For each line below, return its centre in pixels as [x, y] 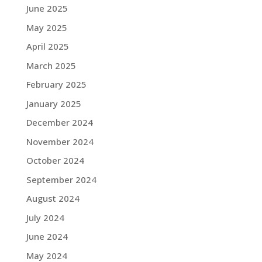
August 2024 [53, 198]
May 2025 [46, 27]
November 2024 [60, 141]
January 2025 [54, 103]
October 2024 [55, 160]
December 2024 [59, 122]
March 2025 [51, 65]
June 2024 [47, 236]
